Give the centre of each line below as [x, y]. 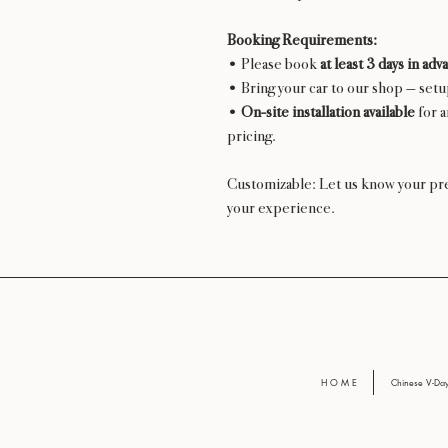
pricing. [251, 135]
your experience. [281, 207]
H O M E [338, 382]
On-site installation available [328, 111]
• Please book [273, 63]
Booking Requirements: [302, 39]
